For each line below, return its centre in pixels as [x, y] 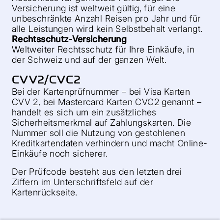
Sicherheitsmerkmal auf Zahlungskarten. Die [102, 123]
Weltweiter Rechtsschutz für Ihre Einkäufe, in [103, 49]
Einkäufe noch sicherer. [60, 153]
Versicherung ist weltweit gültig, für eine [94, 8]
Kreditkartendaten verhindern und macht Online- [110, 143]
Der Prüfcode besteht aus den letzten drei [97, 172]
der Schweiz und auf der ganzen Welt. [89, 60]
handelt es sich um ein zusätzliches [84, 112]
